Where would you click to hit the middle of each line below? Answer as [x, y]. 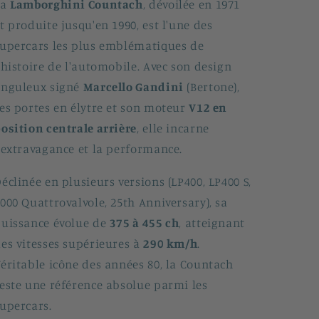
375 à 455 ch [144, 223]
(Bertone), [211, 87]
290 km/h [171, 243]
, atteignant [212, 223]
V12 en [208, 108]
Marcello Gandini [133, 87]
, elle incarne [173, 129]
